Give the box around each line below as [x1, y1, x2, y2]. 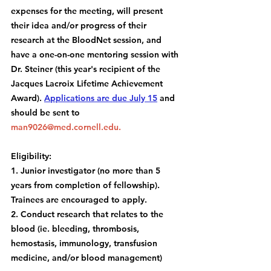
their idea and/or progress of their [11, 19, 149, 31]
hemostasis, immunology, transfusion [11, 237, 160, 249]
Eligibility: [11, 150, 51, 162]
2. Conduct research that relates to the [11, 208, 166, 220]
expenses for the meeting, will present [11, 5, 165, 16]
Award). [11, 92, 44, 103]
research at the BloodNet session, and [11, 34, 164, 45]
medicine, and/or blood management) [11, 252, 162, 263]
